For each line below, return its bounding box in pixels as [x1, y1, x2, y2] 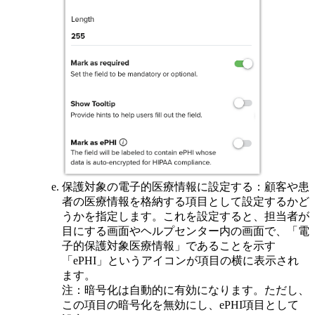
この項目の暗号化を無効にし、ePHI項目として [62, 299, 299, 311]
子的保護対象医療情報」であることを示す [62, 240, 276, 252]
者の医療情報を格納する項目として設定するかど [62, 195, 309, 208]
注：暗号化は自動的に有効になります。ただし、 [62, 284, 309, 297]
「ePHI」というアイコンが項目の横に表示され [62, 255, 299, 267]
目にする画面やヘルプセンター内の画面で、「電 [62, 225, 309, 238]
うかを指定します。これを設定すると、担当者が [62, 210, 309, 223]
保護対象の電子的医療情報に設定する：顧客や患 [62, 181, 309, 193]
